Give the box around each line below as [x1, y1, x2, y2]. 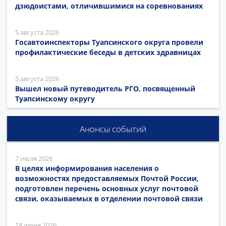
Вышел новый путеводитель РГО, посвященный [15, 83, 195, 93]
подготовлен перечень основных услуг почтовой [15, 183, 198, 193]
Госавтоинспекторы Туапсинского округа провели [15, 37, 203, 47]
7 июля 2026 [15, 153, 52, 163]
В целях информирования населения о [15, 163, 159, 173]
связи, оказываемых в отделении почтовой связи [15, 193, 203, 203]
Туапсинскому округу [15, 93, 95, 103]
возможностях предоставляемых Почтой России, [15, 173, 199, 183]
